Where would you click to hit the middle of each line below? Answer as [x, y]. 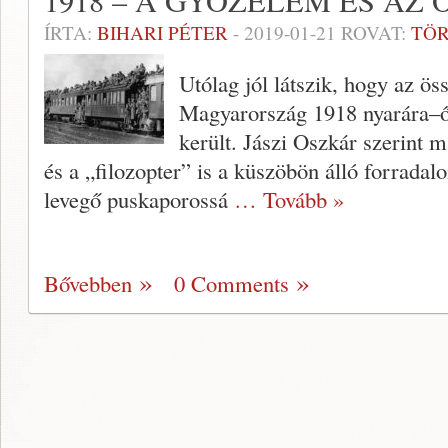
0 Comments [231, 283]
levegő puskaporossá [139, 199]
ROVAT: [373, 33]
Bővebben [88, 283]
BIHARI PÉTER [162, 33]
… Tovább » [289, 199]
